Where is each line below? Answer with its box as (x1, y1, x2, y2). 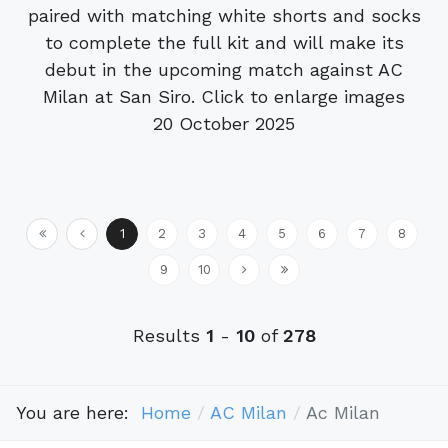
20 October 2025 (153, 112, 295, 134)
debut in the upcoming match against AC (45, 58, 403, 80)
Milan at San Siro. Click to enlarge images (43, 85, 405, 107)
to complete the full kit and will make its (44, 31, 404, 53)
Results (132, 324, 206, 346)
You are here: (16, 402, 141, 424)
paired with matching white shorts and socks (27, 4, 421, 26)
